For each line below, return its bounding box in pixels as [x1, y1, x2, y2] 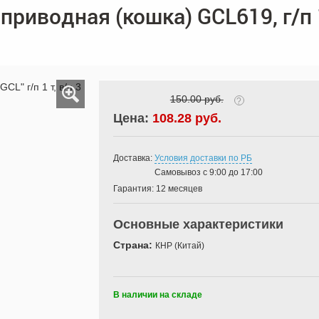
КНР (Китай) [155, 241, 204, 251]
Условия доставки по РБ [154, 153, 252, 163]
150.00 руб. [169, 93, 224, 105]
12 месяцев [155, 184, 202, 194]
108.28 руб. [152, 111, 221, 125]
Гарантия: [113, 184, 156, 194]
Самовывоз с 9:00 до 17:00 [154, 167, 263, 177]
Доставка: [113, 153, 155, 163]
